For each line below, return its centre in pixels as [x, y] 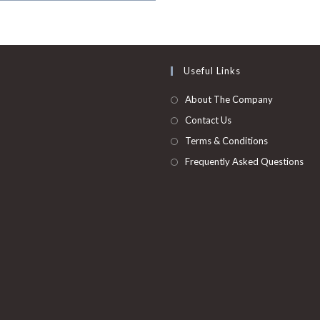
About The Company [229, 99]
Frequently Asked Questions [244, 161]
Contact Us [208, 120]
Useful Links [212, 71]
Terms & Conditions [226, 141]
